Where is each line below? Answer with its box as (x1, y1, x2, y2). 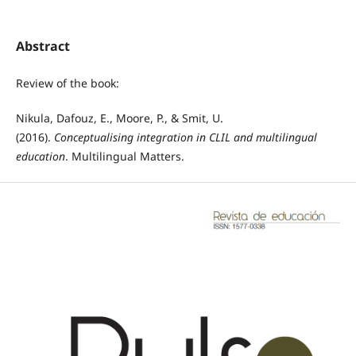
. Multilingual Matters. (64, 148, 184, 164)
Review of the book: (15, 75, 126, 91)
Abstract (15, 37, 70, 55)
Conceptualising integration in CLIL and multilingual (53, 129, 317, 145)
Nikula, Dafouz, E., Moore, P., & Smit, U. (15, 110, 223, 126)
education (15, 148, 65, 164)
